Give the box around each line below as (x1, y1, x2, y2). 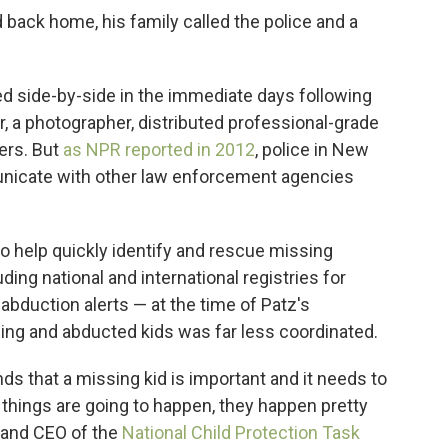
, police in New (255, 139, 369, 160)
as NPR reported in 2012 (63, 139, 255, 160)
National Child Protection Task (122, 422, 360, 443)
